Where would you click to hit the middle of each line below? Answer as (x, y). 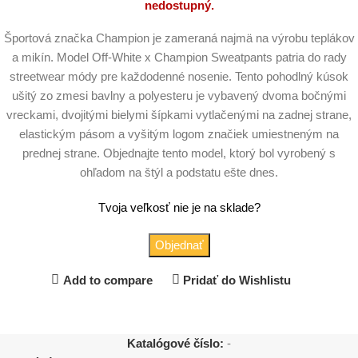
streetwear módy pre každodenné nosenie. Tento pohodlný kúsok (179, 77)
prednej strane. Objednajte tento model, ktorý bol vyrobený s (179, 153)
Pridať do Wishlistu (237, 280)
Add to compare (107, 280)
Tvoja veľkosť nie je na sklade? (179, 208)
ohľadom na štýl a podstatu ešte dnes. (179, 173)
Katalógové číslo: (177, 344)
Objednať (179, 245)
